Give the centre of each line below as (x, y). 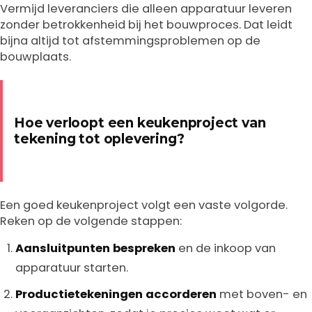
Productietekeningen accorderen (116, 294)
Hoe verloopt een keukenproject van (140, 123)
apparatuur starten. (72, 268)
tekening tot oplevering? (99, 139)
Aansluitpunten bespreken (95, 248)
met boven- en (262, 294)
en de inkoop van (226, 248)
